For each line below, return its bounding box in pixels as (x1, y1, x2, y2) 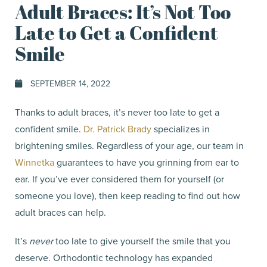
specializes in (151, 122, 210, 136)
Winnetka (15, 155, 54, 169)
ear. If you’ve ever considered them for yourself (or (15, 172, 224, 186)
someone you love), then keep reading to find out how (15, 188, 240, 203)
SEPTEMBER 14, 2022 (28, 77, 110, 90)
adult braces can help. (15, 205, 108, 219)
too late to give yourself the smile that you (55, 234, 231, 248)
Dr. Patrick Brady (83, 122, 151, 136)
